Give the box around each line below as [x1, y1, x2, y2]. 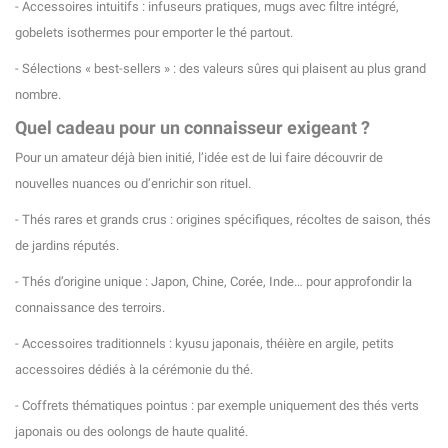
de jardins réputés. [15, 238, 119, 254]
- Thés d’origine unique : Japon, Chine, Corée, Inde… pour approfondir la [15, 274, 412, 290]
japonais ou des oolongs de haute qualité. [15, 424, 248, 440]
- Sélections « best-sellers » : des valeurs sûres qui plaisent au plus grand [15, 61, 426, 77]
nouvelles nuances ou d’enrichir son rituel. [15, 176, 251, 192]
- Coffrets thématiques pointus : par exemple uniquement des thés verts [15, 398, 419, 414]
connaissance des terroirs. [15, 300, 165, 316]
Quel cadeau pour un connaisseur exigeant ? [15, 117, 370, 139]
